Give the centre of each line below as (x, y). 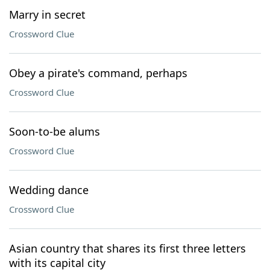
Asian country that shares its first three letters (127, 248)
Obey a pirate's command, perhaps (98, 73)
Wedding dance (49, 190)
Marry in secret (47, 14)
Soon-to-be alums (55, 131)
